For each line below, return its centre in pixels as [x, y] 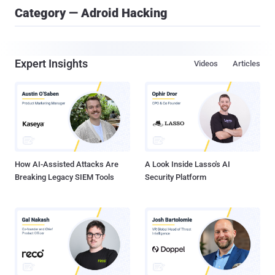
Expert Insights [51, 64]
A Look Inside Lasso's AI [188, 165]
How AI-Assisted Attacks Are [67, 165]
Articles [246, 64]
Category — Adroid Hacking [91, 13]
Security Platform [176, 177]
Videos [206, 64]
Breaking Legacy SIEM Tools [64, 177]
